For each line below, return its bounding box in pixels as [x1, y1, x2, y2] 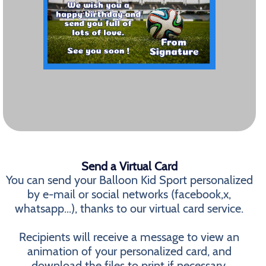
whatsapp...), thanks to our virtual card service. [15, 201, 244, 216]
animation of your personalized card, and [27, 244, 232, 258]
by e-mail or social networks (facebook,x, [27, 187, 232, 201]
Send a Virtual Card [81, 159, 178, 173]
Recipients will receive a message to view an [19, 230, 240, 244]
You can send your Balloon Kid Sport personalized [5, 173, 253, 187]
